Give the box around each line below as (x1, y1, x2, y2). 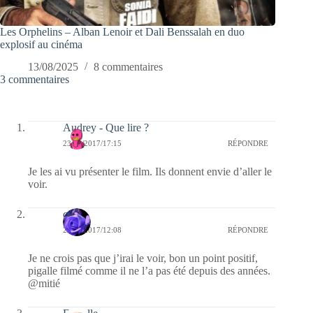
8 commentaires (94, 61, 163, 73)
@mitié (28, 277, 60, 290)
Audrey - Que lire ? (63, 122, 149, 134)
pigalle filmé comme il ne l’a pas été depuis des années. (28, 265, 270, 277)
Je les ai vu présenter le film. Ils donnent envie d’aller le (28, 166, 272, 178)
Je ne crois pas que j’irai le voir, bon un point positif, (28, 252, 258, 265)
